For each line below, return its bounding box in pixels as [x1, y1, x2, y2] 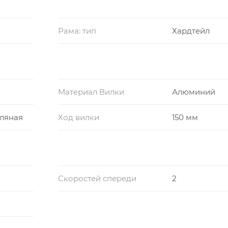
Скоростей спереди [58, 173, 136, 183]
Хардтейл [172, 25, 210, 36]
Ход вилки [58, 112, 99, 122]
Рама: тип [58, 25, 96, 36]
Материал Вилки [58, 87, 124, 97]
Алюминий [172, 87, 215, 97]
